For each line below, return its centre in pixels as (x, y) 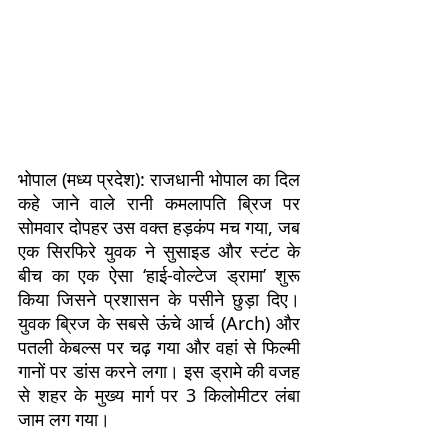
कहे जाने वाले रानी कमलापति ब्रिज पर (159, 203)
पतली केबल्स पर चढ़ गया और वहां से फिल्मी (159, 347)
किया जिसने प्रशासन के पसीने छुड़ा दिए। (159, 299)
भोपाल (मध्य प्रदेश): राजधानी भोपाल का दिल (159, 179)
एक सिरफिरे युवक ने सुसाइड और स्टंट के (159, 251)
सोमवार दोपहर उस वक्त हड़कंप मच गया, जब (159, 227)
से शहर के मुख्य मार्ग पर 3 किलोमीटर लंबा (159, 395)
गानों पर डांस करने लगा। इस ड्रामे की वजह (159, 371)
